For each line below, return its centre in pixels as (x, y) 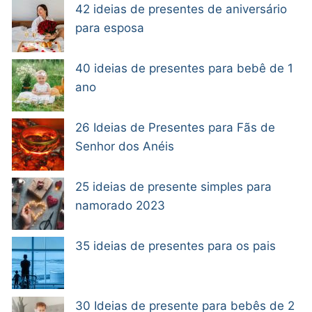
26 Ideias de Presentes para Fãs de (175, 127)
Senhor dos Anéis (125, 146)
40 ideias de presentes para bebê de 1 (184, 68)
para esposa (110, 28)
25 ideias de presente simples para (173, 187)
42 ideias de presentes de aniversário (181, 9)
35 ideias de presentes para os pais (175, 246)
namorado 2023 (120, 206)
